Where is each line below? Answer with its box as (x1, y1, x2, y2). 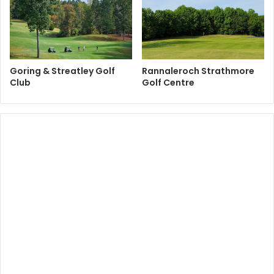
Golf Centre (142, 76, 194, 89)
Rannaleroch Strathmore (142, 65, 254, 78)
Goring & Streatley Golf (10, 65, 115, 78)
